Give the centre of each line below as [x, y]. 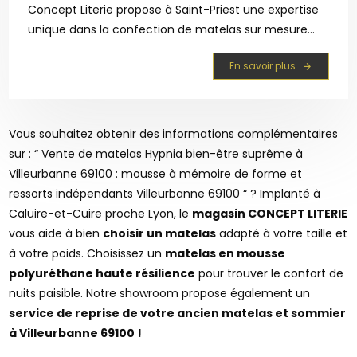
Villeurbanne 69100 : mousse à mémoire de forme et [156, 173]
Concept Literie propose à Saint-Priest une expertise [174, 10]
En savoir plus [262, 66]
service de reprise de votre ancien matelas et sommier [178, 313]
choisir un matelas [160, 233]
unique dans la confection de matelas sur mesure [168, 30]
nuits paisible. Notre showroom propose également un [160, 293]
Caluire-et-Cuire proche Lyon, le [101, 213]
